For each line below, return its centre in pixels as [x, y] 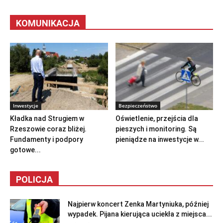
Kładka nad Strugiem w [47, 119]
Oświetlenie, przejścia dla [157, 119]
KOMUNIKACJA [48, 23]
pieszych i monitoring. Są [156, 129]
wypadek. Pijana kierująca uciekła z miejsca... [140, 214]
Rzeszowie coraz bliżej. [48, 129]
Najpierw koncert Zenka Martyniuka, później [138, 204]
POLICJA [34, 180]
